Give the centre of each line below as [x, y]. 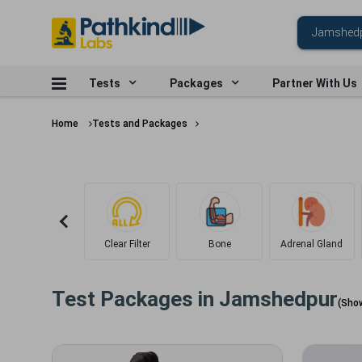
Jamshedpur [278, 299]
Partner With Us [315, 83]
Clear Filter [127, 244]
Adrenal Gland [312, 244]
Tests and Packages [140, 124]
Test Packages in [135, 299]
